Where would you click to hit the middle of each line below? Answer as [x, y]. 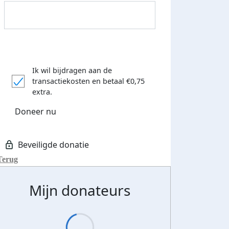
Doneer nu [36, 111]
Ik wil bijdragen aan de [72, 71]
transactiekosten [61, 81]
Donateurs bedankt [91, 213]
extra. [42, 92]
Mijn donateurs [80, 190]
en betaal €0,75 [118, 81]
